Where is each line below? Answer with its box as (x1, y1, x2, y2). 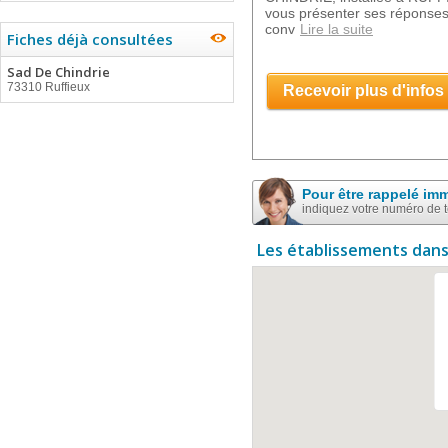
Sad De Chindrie (7, 63, 110, 81)
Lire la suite (300, 21, 373, 37)
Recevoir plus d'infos (283, 82, 444, 99)
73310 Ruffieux (7, 80, 90, 94)
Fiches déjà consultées (7, 29, 173, 49)
